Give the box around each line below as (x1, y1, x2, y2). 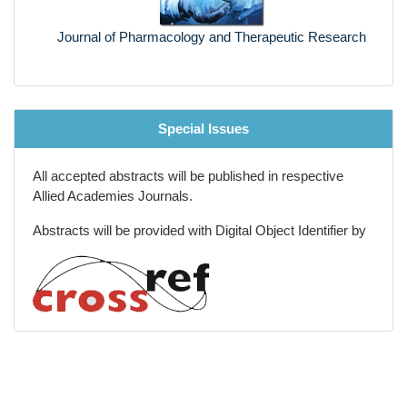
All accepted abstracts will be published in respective (33, 147, 343, 164)
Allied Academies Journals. (33, 167, 193, 184)
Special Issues (158, 100, 249, 116)
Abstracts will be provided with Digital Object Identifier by (33, 202, 366, 218)
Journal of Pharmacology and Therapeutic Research (49, 28, 358, 45)
